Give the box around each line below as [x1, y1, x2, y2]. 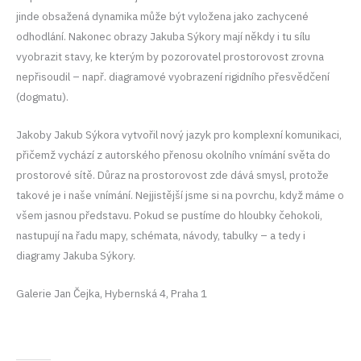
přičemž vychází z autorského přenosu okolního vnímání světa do [16, 147, 330, 163]
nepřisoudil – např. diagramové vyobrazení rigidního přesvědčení [16, 69, 330, 85]
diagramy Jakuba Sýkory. [16, 248, 135, 263]
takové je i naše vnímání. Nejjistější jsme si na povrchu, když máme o [16, 188, 344, 203]
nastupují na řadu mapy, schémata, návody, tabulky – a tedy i [16, 228, 305, 243]
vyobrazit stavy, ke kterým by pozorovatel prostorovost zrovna [16, 49, 324, 64]
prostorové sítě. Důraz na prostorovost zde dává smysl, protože [16, 168, 329, 183]
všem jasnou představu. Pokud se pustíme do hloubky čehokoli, [16, 208, 322, 223]
